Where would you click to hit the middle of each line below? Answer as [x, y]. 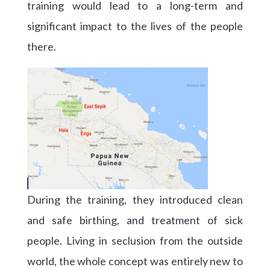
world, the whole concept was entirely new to [135, 261]
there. [41, 46]
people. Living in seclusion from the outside [135, 241]
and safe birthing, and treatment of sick [135, 220]
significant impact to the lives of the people [135, 26]
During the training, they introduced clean [135, 200]
